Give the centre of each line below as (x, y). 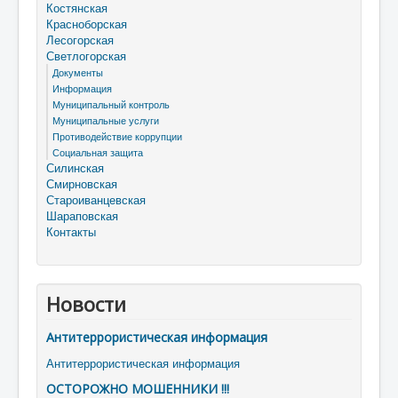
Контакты (71, 231)
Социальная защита (98, 152)
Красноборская (87, 24)
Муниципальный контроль (111, 104)
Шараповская (82, 215)
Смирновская (82, 183)
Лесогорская (80, 40)
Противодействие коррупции (117, 136)
